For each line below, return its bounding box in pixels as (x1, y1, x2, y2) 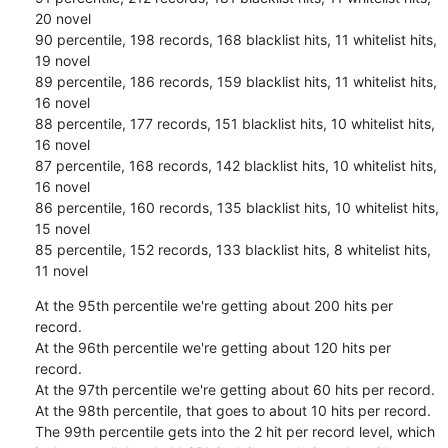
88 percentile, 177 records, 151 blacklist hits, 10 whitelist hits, (34, 114, 435, 132)
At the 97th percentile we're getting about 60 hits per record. (34, 380, 435, 398)
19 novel (34, 51, 90, 69)
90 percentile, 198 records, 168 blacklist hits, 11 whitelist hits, (34, 30, 437, 48)
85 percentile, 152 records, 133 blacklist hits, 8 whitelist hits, (34, 240, 431, 258)
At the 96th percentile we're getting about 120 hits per (34, 338, 391, 356)
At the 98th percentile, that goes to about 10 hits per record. (34, 401, 431, 419)
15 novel (34, 219, 90, 237)
